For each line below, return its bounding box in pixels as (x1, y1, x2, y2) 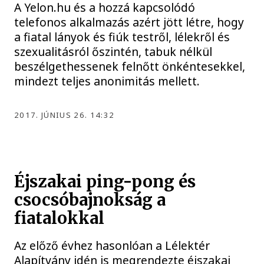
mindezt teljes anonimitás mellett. (14, 72, 200, 89)
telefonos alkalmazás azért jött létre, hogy (14, 14, 245, 30)
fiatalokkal (14, 208, 105, 229)
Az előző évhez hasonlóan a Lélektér (14, 237, 210, 254)
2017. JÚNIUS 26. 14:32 (14, 109, 115, 120)
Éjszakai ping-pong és (14, 171, 196, 193)
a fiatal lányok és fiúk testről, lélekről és (14, 28, 230, 45)
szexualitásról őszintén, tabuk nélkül (14, 43, 213, 60)
